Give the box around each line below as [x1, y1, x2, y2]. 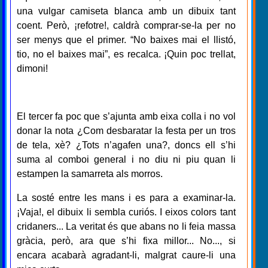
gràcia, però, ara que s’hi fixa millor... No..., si [17, 235, 236, 246]
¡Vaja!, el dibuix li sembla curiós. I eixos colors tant [17, 206, 236, 217]
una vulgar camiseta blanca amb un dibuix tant [17, 5, 236, 16]
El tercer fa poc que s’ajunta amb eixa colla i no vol [17, 111, 236, 121]
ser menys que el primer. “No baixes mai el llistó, [17, 34, 236, 45]
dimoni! [17, 63, 48, 74]
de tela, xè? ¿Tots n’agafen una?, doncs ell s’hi [17, 139, 236, 150]
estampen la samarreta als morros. [17, 168, 163, 179]
